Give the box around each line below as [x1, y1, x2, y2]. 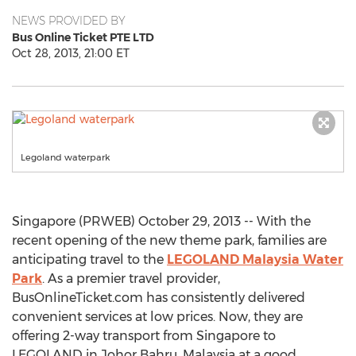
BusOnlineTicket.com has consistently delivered [12, 290, 305, 305]
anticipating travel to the [12, 252, 167, 267]
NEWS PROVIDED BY [12, 14, 126, 28]
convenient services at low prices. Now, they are [12, 309, 303, 324]
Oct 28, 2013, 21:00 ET [12, 46, 130, 60]
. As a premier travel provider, [42, 271, 220, 286]
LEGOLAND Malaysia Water [167, 252, 343, 267]
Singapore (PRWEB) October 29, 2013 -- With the [12, 214, 311, 229]
